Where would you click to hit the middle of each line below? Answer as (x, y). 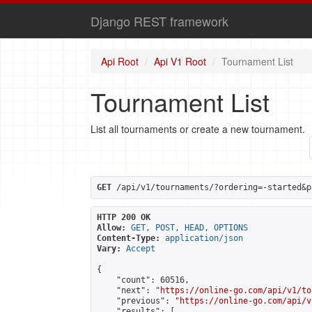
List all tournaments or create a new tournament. (198, 129)
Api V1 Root (180, 61)
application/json (204, 238)
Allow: (111, 228)
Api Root (120, 61)
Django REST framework (159, 21)
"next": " (128, 290)
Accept (141, 249)
